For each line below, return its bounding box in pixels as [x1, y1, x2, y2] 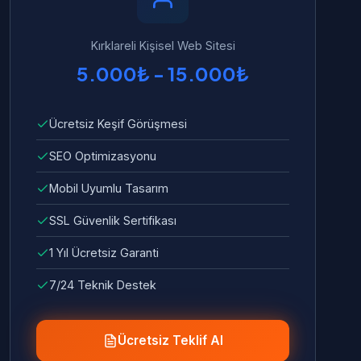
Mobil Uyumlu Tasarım [49, 181, 168, 195]
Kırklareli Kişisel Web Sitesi [90, 39, 235, 52]
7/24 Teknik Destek [49, 278, 156, 292]
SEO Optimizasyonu [49, 149, 156, 163]
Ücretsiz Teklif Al [117, 333, 223, 348]
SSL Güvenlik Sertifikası [49, 214, 176, 227]
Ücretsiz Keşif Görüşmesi [49, 117, 187, 131]
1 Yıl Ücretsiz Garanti [49, 246, 159, 259]
